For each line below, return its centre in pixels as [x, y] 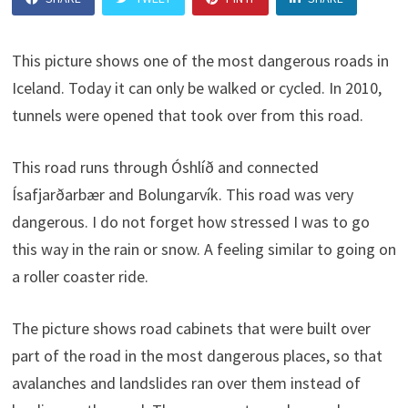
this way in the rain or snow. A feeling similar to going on [204, 249]
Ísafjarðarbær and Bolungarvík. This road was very [182, 194]
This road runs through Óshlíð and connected [165, 167]
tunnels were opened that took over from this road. [187, 115]
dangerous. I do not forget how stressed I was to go [190, 222]
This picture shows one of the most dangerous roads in [200, 61]
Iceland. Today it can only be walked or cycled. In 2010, [196, 88]
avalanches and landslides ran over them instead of [186, 383]
